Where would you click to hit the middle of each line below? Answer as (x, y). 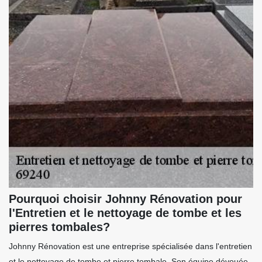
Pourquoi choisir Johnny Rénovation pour (125, 199)
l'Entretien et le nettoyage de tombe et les (125, 213)
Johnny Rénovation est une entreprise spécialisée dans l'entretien (130, 247)
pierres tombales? (59, 227)
